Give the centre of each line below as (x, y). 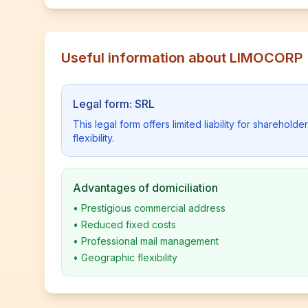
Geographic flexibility (129, 257)
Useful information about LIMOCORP (182, 58)
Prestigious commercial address (153, 208)
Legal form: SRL (114, 104)
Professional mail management (150, 241)
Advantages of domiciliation (145, 188)
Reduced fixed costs (129, 224)
